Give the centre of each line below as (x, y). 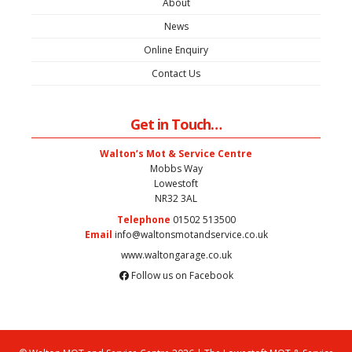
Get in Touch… (176, 125)
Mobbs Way (176, 169)
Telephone (143, 219)
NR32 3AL (176, 199)
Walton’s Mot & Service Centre (176, 154)
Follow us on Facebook (181, 275)
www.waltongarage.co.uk (176, 255)
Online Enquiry (176, 50)
